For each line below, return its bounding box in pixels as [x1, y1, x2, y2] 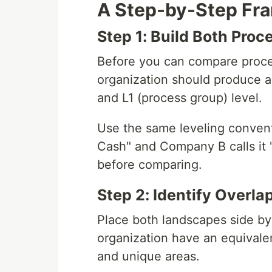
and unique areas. [97, 249, 200, 263]
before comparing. [97, 157, 202, 172]
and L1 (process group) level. [97, 90, 262, 105]
